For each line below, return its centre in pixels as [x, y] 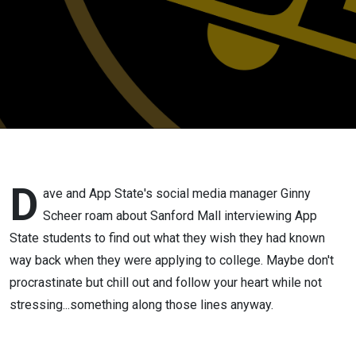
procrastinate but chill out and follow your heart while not [166, 282]
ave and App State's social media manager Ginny [177, 193]
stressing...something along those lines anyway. [145, 305]
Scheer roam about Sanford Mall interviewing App [180, 216]
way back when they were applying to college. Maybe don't [172, 260]
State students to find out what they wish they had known [167, 238]
